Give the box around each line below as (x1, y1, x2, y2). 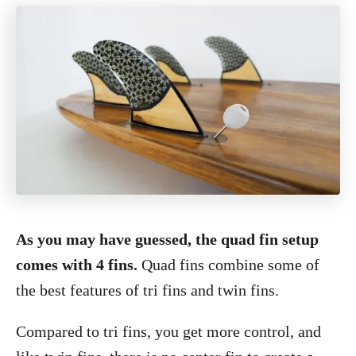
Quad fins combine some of (137, 256, 319, 273)
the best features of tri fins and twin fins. (16, 281, 279, 299)
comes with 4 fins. (16, 256, 137, 273)
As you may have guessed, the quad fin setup (16, 230, 319, 248)
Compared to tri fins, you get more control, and (16, 323, 321, 340)
